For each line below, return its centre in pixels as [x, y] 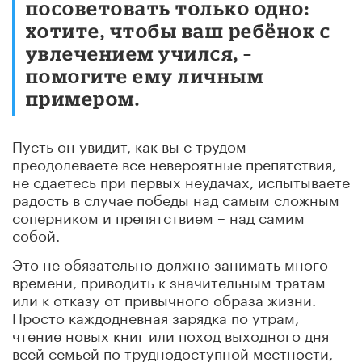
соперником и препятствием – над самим [158, 215]
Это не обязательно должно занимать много [170, 262]
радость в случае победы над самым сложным [176, 198]
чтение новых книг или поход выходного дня [170, 333]
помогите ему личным [145, 75]
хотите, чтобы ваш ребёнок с [179, 30]
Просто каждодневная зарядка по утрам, [156, 316]
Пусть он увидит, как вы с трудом [129, 144]
